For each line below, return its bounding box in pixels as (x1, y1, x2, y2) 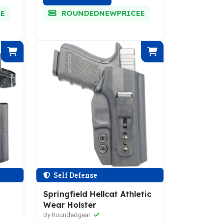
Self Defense (52, 170, 97, 180)
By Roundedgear (43, 211, 92, 219)
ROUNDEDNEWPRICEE (59, 8, 145, 18)
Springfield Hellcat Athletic (43, 189, 151, 199)
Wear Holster (43, 200, 96, 210)
